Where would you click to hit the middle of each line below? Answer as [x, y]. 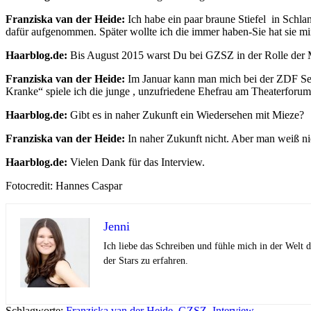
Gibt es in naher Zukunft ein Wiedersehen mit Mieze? [186, 115]
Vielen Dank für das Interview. [136, 162]
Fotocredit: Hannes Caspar [64, 185]
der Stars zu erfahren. [146, 260]
